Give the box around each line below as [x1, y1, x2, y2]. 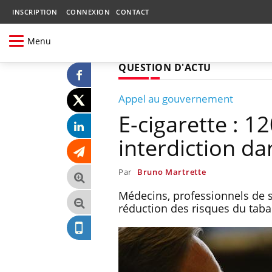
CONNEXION [66, 7, 110, 16]
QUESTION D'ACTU [118, 60, 211, 74]
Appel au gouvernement [118, 91, 233, 106]
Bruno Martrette [137, 166, 206, 177]
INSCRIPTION [12, 7, 58, 16]
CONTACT [116, 7, 149, 16]
